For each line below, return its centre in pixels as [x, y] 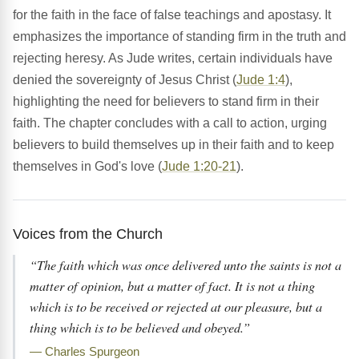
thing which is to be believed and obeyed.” [140, 328]
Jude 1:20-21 [199, 167]
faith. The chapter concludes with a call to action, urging [170, 123]
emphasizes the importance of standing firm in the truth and [179, 37]
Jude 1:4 [261, 80]
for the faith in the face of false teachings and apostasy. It [172, 15]
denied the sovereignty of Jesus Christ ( [125, 80]
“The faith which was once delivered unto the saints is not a [186, 265]
